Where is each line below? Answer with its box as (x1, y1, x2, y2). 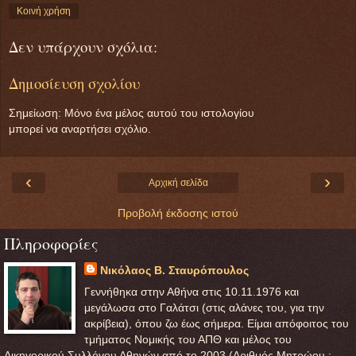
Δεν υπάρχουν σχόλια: (9, 36, 157, 56)
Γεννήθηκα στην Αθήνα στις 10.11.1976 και (83, 285, 299, 299)
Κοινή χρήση (17, 5, 71, 17)
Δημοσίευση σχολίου (9, 73, 140, 94)
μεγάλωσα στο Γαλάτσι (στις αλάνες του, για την (83, 301, 324, 315)
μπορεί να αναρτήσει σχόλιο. (9, 122, 151, 135)
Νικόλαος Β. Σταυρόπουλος (99, 263, 249, 277)
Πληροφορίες (4, 232, 99, 254)
